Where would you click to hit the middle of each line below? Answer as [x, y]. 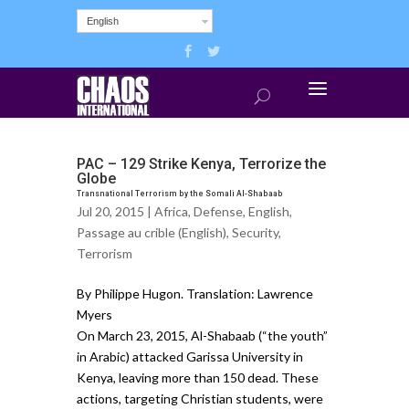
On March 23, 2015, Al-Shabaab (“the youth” [202, 335]
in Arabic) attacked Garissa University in [190, 356]
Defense [218, 211]
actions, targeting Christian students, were [200, 398]
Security [255, 232]
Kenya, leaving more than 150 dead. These [198, 377]
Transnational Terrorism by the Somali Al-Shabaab [180, 193]
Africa [171, 211]
